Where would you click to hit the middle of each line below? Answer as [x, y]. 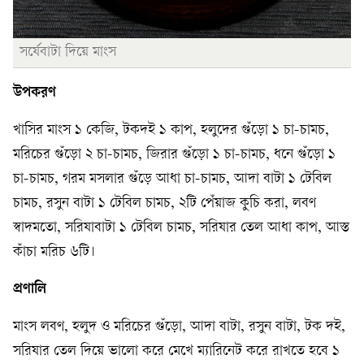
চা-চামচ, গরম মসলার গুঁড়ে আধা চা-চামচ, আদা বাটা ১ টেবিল [172, 179]
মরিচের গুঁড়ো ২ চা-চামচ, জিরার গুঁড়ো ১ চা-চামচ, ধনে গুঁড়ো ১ [174, 154]
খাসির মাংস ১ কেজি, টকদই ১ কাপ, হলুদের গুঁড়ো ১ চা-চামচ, [171, 130]
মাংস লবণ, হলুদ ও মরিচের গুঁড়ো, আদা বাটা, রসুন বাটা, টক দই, [179, 327]
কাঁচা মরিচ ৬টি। [54, 252]
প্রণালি [30, 290]
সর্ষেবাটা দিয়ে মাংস [68, 52]
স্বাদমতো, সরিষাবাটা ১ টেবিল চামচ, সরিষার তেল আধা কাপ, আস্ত [181, 227]
